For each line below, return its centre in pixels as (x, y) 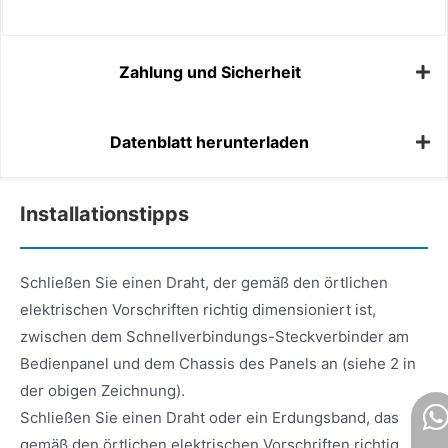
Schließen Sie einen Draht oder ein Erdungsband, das (209, 417)
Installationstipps (104, 213)
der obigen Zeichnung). (102, 390)
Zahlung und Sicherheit (209, 72)
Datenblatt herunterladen (209, 142)
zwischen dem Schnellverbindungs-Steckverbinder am (214, 336)
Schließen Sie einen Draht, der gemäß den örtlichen (204, 282)
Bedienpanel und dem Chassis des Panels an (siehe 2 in (218, 363)
